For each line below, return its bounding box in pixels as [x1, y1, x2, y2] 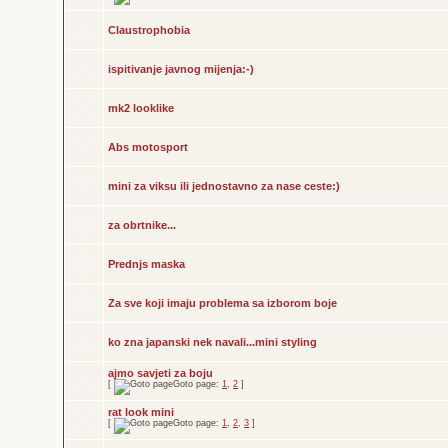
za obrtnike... [108, 219, 176, 231]
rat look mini [108, 406, 174, 418]
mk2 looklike [108, 102, 174, 114]
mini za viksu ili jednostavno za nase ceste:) [108, 180, 340, 192]
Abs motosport [108, 141, 188, 153]
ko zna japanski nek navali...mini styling [108, 336, 317, 348]
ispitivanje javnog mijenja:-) [108, 63, 254, 75]
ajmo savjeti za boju [108, 367, 213, 379]
